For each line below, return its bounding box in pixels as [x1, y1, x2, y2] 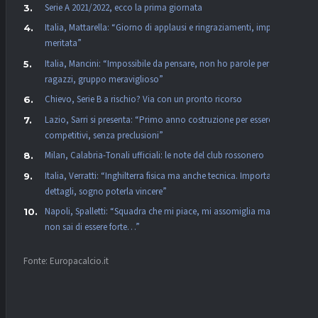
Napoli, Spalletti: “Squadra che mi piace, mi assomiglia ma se [45, 205, 280, 219]
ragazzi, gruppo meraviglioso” [45, 72, 163, 86]
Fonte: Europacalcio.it [23, 255, 109, 268]
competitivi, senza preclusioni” [45, 128, 163, 142]
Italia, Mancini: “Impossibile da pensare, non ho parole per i [45, 57, 273, 70]
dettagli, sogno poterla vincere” [45, 185, 167, 198]
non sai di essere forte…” [45, 221, 140, 234]
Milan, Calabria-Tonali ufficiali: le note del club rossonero [45, 149, 264, 163]
